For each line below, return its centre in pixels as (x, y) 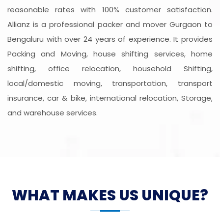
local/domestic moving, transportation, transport (110, 83)
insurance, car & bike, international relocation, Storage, (110, 98)
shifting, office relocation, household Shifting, (110, 69)
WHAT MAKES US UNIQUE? (110, 196)
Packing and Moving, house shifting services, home (110, 54)
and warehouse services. (53, 113)
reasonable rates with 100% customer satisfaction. (110, 10)
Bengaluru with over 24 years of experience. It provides (110, 39)
